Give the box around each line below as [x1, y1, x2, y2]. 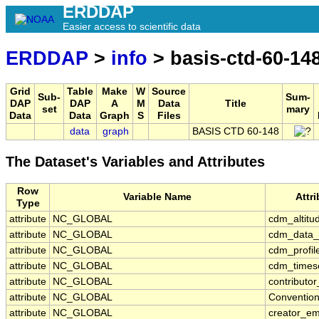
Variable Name [123, 192, 192, 203]
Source [152, 86, 186, 98]
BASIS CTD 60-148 [192, 126, 279, 137]
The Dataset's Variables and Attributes [6, 154, 265, 170]
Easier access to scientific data [63, 21, 201, 32]
